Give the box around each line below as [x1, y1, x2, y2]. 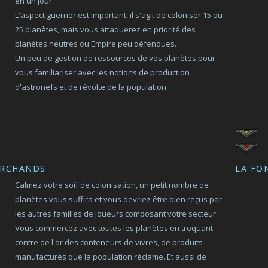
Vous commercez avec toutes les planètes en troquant [15, 223, 214, 233]
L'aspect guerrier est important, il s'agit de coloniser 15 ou [15, 10, 223, 20]
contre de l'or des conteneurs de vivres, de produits [15, 237, 203, 248]
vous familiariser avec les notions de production [15, 67, 190, 78]
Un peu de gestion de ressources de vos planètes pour [15, 53, 216, 63]
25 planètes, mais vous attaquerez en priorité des [15, 24, 196, 35]
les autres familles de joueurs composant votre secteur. [15, 208, 218, 219]
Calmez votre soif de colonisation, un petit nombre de [15, 179, 209, 190]
